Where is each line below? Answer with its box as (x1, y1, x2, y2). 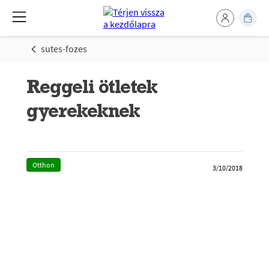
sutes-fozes (41, 43, 87, 55)
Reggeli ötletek (26, 74, 157, 98)
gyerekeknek (26, 98, 140, 122)
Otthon (32, 160, 55, 169)
